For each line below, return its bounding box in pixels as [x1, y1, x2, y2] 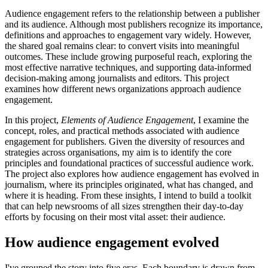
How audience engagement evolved [5, 234, 219, 250]
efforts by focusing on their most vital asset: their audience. [5, 211, 226, 222]
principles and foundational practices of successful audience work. [5, 157, 254, 168]
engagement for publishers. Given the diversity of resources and [5, 136, 245, 147]
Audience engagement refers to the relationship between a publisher [5, 8, 260, 19]
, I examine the [193, 114, 249, 125]
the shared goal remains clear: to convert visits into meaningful [5, 40, 239, 51]
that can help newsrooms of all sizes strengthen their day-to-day [5, 200, 243, 211]
